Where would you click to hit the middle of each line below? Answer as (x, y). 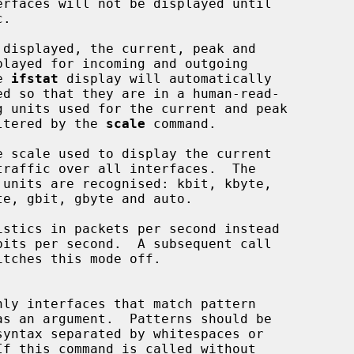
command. (181, 123)
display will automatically (165, 78)
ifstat (35, 78)
